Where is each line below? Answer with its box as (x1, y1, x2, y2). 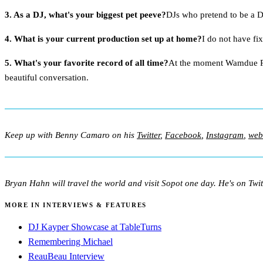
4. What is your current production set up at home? (5, 33, 202, 43)
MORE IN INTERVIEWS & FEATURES (5, 201, 147, 208)
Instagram (206, 130, 244, 140)
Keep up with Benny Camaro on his (5, 130, 137, 140)
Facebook (165, 130, 201, 140)
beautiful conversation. (5, 72, 89, 82)
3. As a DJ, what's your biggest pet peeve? (5, 9, 166, 19)
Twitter (137, 130, 160, 140)
